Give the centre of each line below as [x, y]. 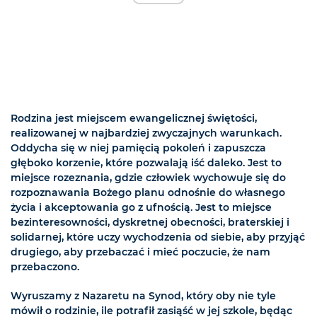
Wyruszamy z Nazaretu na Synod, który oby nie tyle [143, 295]
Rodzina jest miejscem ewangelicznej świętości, [134, 118]
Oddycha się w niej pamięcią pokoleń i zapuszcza [138, 148]
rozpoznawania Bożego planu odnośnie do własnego [148, 192]
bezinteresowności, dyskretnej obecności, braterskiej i [150, 222]
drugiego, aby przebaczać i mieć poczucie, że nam [140, 252]
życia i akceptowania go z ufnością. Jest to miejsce [141, 207]
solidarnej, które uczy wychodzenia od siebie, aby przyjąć [158, 237]
